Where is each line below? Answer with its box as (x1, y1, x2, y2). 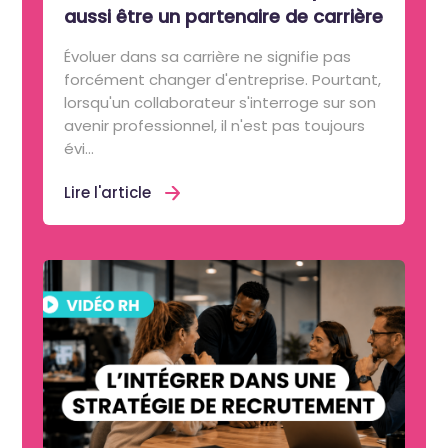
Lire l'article (64, 182, 152, 203)
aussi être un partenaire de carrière (64, 4, 384, 29)
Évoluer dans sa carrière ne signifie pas (64, 46, 352, 67)
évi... (64, 138, 95, 159)
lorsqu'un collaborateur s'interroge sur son (64, 92, 377, 113)
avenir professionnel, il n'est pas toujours (64, 115, 366, 136)
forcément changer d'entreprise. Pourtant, (64, 69, 382, 90)
